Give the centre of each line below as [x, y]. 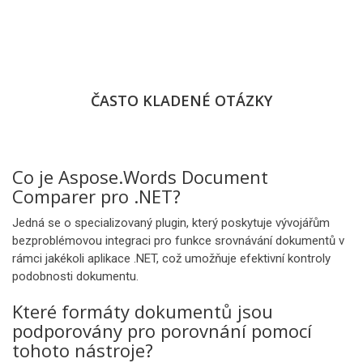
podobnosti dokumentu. [75, 276]
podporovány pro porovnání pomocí [162, 331]
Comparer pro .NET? [96, 196]
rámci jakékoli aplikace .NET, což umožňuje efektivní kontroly [171, 258]
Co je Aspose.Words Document [140, 177]
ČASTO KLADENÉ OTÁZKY [181, 100]
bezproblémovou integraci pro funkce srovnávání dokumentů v [178, 241]
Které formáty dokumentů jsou [143, 311]
